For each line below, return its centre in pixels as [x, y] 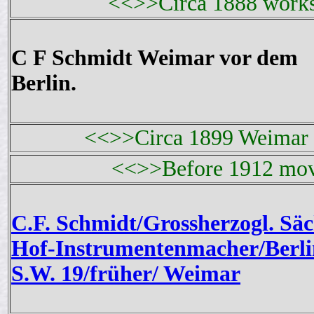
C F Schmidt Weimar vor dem [155, 58]
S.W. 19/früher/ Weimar [126, 274]
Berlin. [44, 83]
